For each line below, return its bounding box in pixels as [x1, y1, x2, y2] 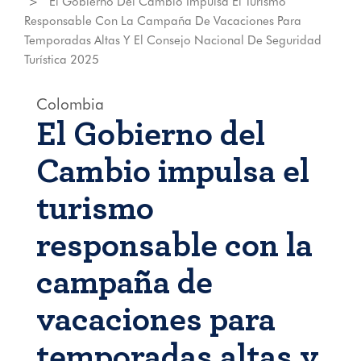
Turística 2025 [24, 52, 99, 67]
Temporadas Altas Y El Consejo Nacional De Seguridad [24, 33, 322, 48]
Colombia [35, 95, 104, 113]
